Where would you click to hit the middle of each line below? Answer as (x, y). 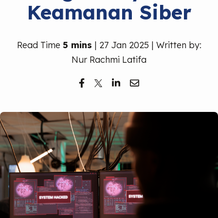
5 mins (77, 45)
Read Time (40, 45)
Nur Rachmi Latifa (109, 60)
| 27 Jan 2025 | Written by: (146, 45)
